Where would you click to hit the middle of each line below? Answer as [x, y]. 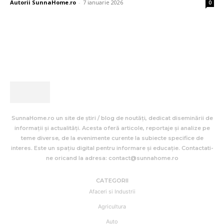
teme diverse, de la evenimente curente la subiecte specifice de [112, 138]
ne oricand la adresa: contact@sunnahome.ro [112, 158]
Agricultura [112, 207]
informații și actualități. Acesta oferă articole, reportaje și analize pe [112, 128]
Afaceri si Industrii [112, 192]
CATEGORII [112, 181]
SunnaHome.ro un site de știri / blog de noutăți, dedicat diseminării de [112, 118]
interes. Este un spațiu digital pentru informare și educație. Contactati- [112, 148]
